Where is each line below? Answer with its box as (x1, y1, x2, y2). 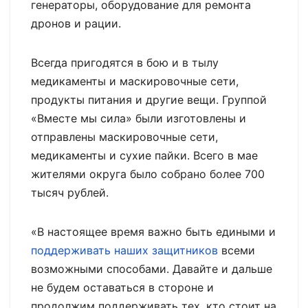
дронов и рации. (31, 16, 121, 30)
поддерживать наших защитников (31, 243, 218, 257)
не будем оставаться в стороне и (31, 280, 214, 294)
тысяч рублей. (31, 185, 109, 199)
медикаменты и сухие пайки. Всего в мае (31, 148, 258, 162)
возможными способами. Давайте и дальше (31, 261, 272, 276)
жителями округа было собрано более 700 (31, 166, 265, 181)
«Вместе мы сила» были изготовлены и (31, 111, 246, 125)
